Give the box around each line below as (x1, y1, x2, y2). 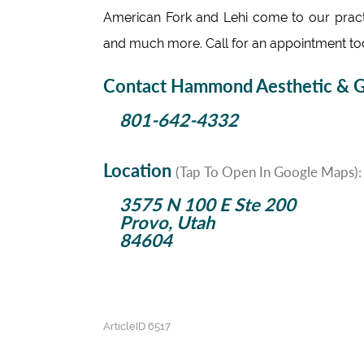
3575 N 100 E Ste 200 (119, 193, 296, 215)
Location (103, 159, 175, 181)
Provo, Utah (119, 211, 214, 233)
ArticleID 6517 (103, 320, 171, 332)
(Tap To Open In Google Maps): (175, 164, 362, 180)
